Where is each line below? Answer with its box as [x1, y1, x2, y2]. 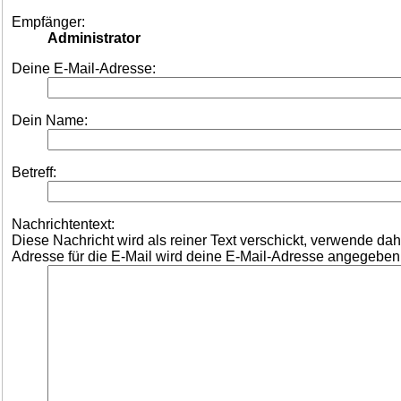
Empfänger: [12, 14, 85, 30]
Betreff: [12, 165, 56, 181]
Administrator [47, 30, 141, 47]
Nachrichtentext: [12, 217, 115, 233]
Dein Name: [12, 113, 88, 129]
